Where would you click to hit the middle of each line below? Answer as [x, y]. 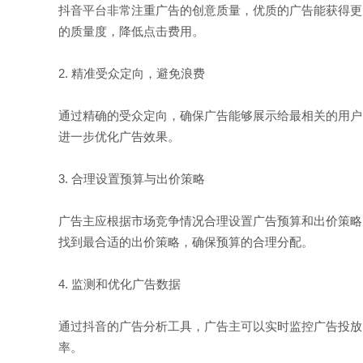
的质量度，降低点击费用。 [131, 31]
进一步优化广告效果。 [119, 137]
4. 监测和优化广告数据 [120, 284]
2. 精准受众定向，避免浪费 [132, 73]
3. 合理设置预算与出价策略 [132, 179]
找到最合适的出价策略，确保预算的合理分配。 [186, 242]
